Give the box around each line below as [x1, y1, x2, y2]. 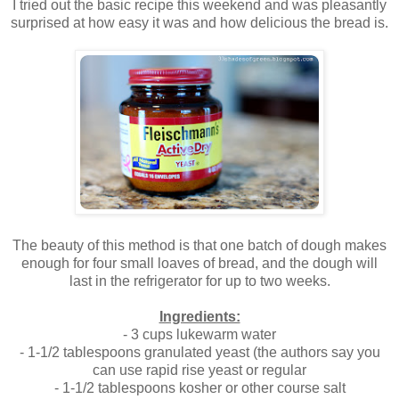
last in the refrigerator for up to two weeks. [69, 273, 330, 289]
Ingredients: [159, 309, 240, 325]
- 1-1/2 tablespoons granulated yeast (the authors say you [19, 345, 380, 361]
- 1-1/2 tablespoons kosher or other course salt [53, 380, 346, 396]
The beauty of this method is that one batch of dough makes [12, 238, 387, 254]
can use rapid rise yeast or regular [93, 362, 306, 379]
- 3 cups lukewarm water [123, 327, 276, 343]
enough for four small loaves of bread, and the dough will [21, 256, 378, 272]
